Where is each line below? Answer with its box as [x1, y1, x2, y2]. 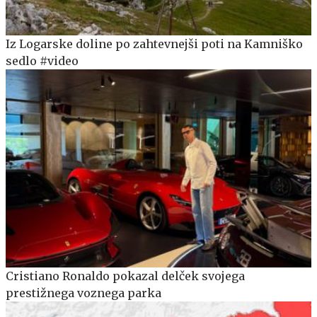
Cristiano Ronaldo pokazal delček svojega [6, 269, 245, 284]
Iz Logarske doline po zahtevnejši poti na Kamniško [6, 36, 303, 51]
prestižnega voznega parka [6, 286, 161, 301]
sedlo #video [6, 53, 79, 68]
